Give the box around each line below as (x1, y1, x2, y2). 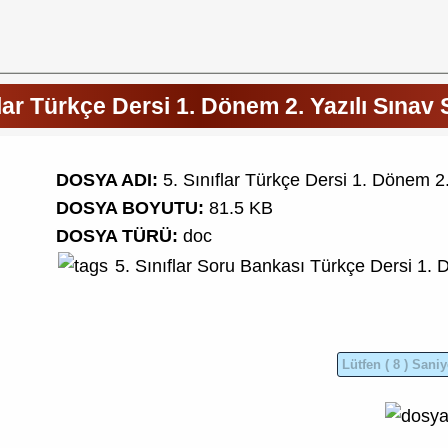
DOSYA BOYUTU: (56, 197, 205, 218)
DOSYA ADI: (56, 169, 159, 190)
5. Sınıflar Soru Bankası (115, 255, 306, 276)
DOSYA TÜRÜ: (56, 225, 179, 246)
